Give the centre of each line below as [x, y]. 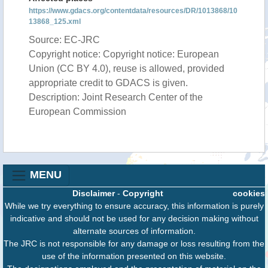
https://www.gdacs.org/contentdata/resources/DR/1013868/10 [133, 11]
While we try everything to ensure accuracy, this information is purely [134, 206]
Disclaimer [94, 193]
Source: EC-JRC [64, 40]
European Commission [77, 112]
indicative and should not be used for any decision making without [134, 218]
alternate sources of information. [134, 231]
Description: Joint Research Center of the [116, 97]
